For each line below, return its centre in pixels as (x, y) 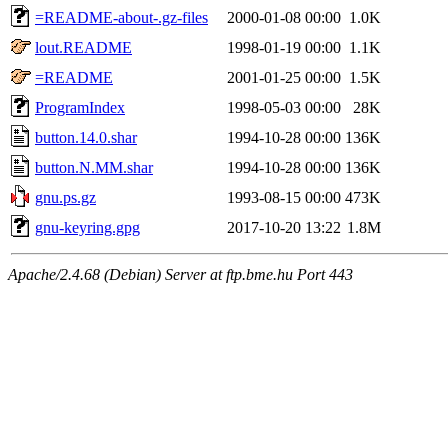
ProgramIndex (80, 107)
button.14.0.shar (86, 137)
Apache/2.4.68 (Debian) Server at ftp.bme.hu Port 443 (180, 274)
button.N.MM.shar (94, 167)
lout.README (83, 47)
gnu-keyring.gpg (87, 227)
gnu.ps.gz (65, 197)
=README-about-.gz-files (121, 17)
